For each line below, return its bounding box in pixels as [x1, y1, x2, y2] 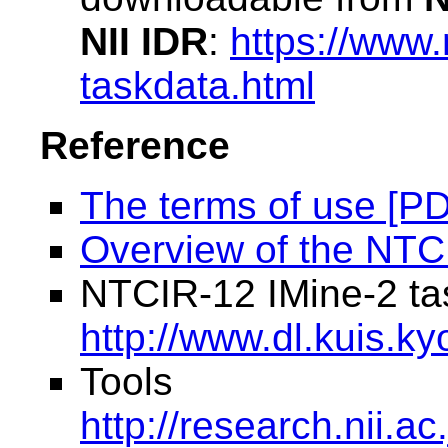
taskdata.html [80, 64, 315, 108]
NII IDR [80, 20, 208, 64]
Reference [40, 124, 230, 168]
